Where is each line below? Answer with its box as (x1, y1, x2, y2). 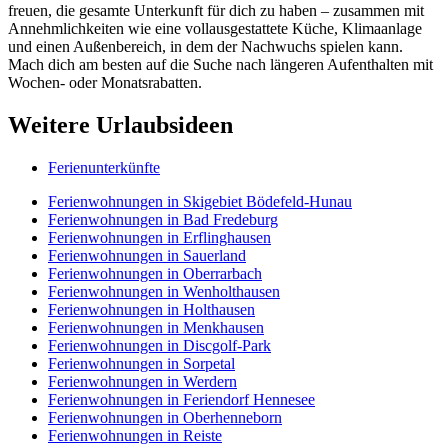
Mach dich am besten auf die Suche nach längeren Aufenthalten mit (8, 55, 433, 73)
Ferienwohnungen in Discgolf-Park (48, 336, 271, 354)
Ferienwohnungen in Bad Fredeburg (48, 210, 278, 228)
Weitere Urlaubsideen (8, 111, 233, 138)
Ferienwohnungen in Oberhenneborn (48, 408, 282, 426)
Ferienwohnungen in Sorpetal (48, 354, 235, 372)
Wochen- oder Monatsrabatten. (8, 73, 202, 91)
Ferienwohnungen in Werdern (48, 372, 237, 390)
